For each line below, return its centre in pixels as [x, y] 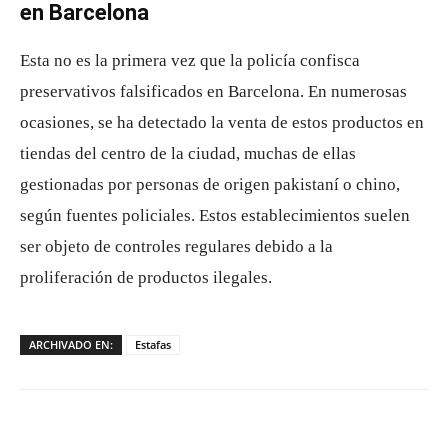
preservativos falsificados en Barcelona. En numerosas [213, 91]
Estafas [153, 344]
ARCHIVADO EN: [71, 344]
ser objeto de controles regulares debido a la [176, 246]
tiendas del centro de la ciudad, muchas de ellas [188, 153]
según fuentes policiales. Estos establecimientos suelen [215, 215]
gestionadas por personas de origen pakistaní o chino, [210, 184]
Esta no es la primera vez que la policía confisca [190, 60]
